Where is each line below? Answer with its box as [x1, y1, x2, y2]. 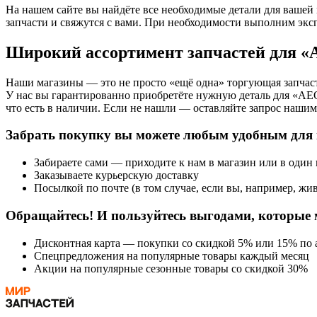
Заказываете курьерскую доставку [34, 169, 199, 182]
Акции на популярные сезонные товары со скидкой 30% [34, 262, 308, 275]
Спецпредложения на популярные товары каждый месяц [34, 249, 309, 262]
